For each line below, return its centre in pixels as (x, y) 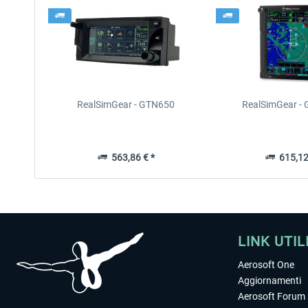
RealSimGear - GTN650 (126, 104)
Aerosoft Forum (272, 296)
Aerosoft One (266, 265)
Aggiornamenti (269, 280)
